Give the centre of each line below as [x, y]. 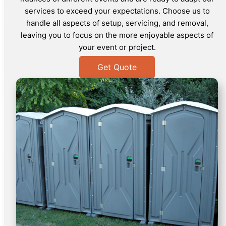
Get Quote [117, 67]
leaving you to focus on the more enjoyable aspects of [117, 35]
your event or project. [117, 47]
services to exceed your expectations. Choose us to [117, 11]
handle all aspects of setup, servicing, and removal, [117, 23]
